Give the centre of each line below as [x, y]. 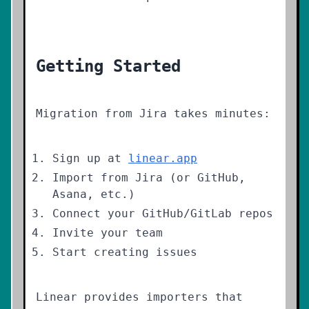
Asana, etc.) [94, 194]
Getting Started [108, 66]
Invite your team [108, 233]
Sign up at [90, 158]
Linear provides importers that [139, 297]
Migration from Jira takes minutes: [153, 113]
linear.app [163, 158]
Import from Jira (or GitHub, [149, 178]
